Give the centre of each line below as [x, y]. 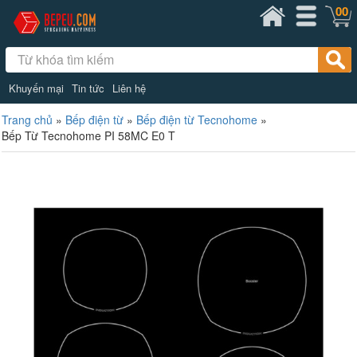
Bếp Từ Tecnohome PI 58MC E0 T [88, 135]
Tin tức [88, 88]
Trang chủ [27, 119]
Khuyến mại [36, 88]
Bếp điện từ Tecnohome [197, 119]
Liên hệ [129, 88]
